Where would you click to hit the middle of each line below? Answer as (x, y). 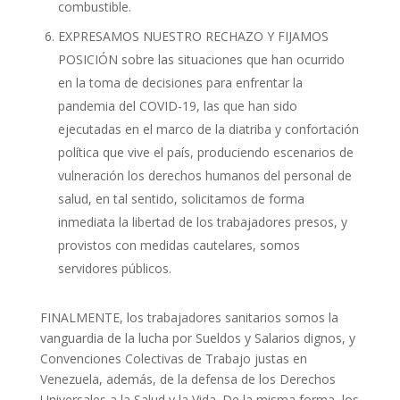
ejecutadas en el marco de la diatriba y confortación (208, 129)
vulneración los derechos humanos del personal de (204, 176)
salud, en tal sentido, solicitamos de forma (181, 199)
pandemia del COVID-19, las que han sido (177, 106)
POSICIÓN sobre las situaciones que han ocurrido (201, 60)
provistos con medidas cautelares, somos (179, 246)
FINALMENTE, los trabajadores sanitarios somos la (189, 318)
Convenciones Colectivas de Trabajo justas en (173, 359)
